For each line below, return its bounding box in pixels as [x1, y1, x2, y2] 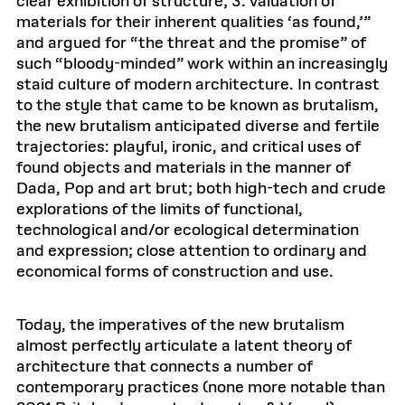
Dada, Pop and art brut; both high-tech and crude [16, 178, 386, 200]
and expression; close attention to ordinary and [16, 240, 367, 262]
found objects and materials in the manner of [16, 157, 351, 179]
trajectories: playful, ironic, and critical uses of [16, 137, 361, 158]
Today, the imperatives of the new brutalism [16, 315, 344, 336]
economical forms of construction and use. [16, 261, 334, 283]
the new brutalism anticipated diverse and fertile [16, 116, 380, 137]
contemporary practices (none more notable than [16, 377, 385, 399]
